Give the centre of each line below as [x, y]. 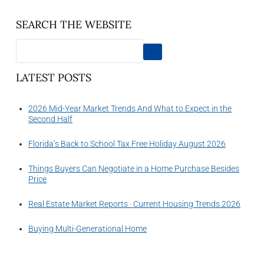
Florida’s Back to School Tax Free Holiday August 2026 [127, 144]
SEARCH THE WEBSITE [74, 24]
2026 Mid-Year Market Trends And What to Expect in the [130, 109]
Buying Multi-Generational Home [88, 229]
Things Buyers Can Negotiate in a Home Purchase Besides [134, 169]
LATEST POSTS [54, 78]
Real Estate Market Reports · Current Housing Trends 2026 [134, 204]
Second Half [50, 119]
